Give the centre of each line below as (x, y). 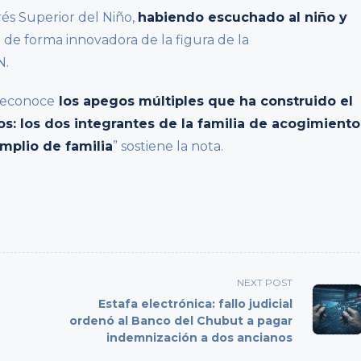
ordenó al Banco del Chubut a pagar (181, 320)
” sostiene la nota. (168, 146)
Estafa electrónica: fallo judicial (196, 303)
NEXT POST (265, 282)
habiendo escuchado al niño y (243, 17)
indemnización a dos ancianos (200, 337)
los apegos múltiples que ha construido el (204, 101)
